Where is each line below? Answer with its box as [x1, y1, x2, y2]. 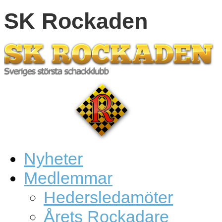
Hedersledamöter [44, 188, 173, 207]
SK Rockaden [4, 9, 148, 34]
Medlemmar [24, 168, 112, 188]
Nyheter [24, 149, 83, 168]
